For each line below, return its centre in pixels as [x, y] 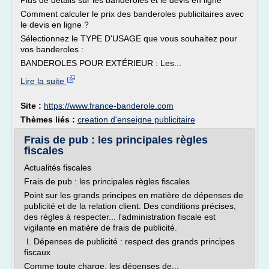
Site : [32, 106]
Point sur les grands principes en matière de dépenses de [134, 195]
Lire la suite [44, 81]
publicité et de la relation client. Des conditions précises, [130, 206]
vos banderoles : [52, 49]
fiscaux [37, 252]
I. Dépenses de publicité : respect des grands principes [129, 241]
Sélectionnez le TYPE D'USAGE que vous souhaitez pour [129, 38]
